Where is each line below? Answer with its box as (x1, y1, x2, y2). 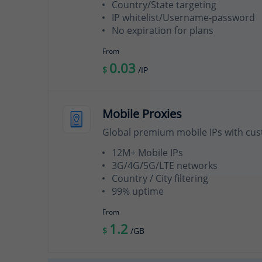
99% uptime (112, 184, 164, 198)
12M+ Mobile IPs (112, 146, 183, 159)
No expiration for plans (112, 23, 213, 37)
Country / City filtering (112, 171, 208, 185)
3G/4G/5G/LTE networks (112, 158, 218, 172)
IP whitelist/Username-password (112, 11, 255, 24)
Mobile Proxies (102, 106, 182, 122)
